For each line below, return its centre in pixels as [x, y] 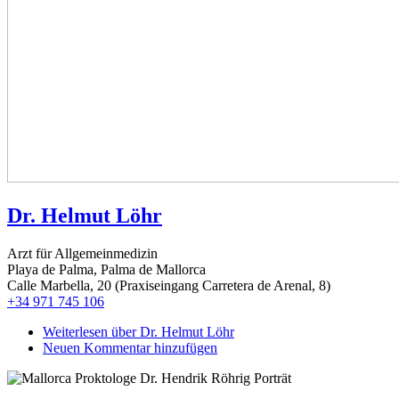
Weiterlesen [75, 331]
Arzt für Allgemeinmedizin [82, 253]
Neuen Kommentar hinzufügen [130, 347]
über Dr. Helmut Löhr [171, 331]
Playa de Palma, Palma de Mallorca [106, 269]
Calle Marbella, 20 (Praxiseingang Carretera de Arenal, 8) [169, 285]
